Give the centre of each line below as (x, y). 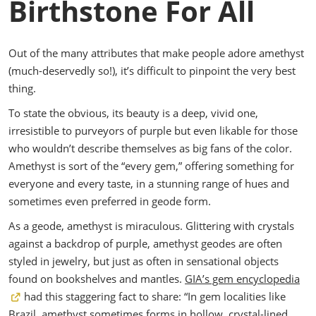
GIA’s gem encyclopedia (242, 279)
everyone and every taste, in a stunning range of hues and (149, 183)
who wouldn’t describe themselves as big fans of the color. (150, 148)
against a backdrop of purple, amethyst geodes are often (145, 243)
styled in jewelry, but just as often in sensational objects (144, 261)
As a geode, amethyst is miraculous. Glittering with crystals (151, 226)
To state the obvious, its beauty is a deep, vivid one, (133, 113)
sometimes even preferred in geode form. (110, 201)
